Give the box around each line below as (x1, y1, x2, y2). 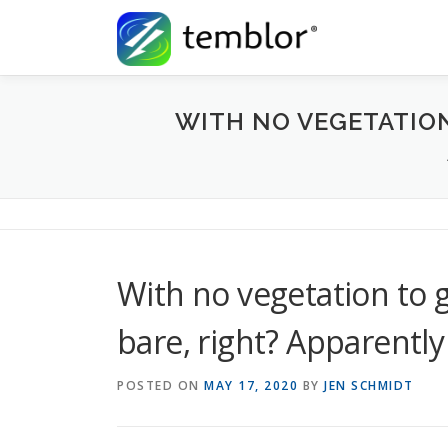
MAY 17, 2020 (204, 377, 298, 394)
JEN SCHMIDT (324, 377, 414, 394)
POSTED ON (117, 377, 204, 394)
